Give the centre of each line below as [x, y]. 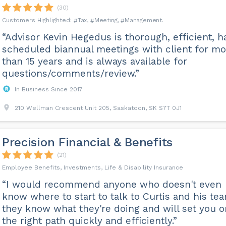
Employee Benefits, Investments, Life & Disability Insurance [92, 167]
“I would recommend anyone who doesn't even [111, 184]
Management [143, 20]
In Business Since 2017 [48, 89]
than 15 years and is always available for [94, 61]
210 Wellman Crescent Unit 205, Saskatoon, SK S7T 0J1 [98, 108]
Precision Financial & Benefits [87, 142]
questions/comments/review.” [70, 73]
